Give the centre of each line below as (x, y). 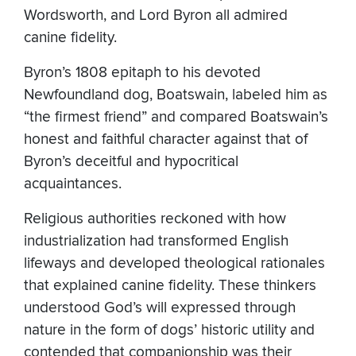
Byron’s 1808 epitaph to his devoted (142, 72)
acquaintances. (75, 184)
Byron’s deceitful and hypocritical (131, 161)
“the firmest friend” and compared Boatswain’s (176, 117)
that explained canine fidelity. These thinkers (170, 285)
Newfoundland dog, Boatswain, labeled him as (176, 95)
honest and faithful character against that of (166, 139)
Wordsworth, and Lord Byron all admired (156, 15)
